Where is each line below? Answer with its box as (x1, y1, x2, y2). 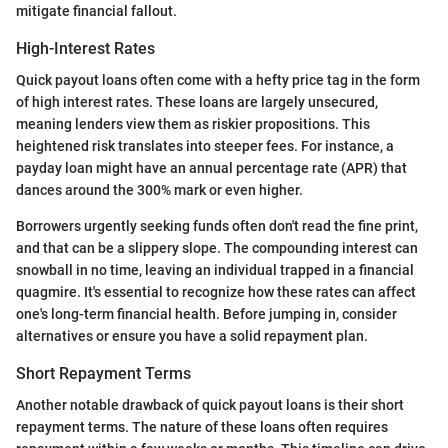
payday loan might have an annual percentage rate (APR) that (16, 159, 407, 176)
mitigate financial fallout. (16, 2, 177, 19)
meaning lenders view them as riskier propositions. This (16, 115, 370, 132)
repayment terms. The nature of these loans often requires (16, 419, 388, 436)
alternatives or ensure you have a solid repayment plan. (16, 327, 368, 344)
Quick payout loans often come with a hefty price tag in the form (16, 71, 420, 88)
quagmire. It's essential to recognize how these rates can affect (16, 283, 416, 300)
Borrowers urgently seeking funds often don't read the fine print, (16, 217, 418, 234)
